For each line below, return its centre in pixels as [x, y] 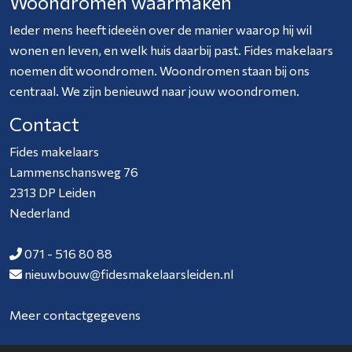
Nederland [40, 213]
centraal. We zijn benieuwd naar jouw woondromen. [154, 91]
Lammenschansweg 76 [74, 172]
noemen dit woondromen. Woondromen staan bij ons [159, 70]
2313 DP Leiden [53, 192]
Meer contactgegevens [75, 315]
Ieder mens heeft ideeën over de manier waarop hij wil [161, 29]
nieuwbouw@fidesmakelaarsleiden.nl [129, 274]
